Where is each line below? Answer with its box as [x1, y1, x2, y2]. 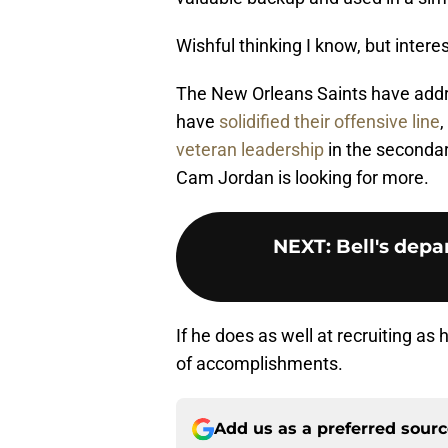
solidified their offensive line [219, 111, 440, 133]
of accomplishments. [176, 353, 343, 375]
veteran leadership [176, 139, 324, 161]
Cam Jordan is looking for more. [176, 167, 429, 189]
